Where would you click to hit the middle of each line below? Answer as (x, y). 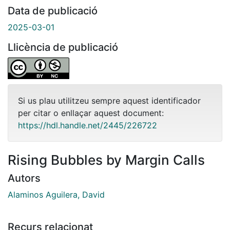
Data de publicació (53, 11)
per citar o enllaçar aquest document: (91, 113)
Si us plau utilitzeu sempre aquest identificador (109, 100)
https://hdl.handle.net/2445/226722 (88, 125)
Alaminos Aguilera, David (56, 194)
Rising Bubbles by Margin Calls (106, 160)
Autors (24, 178)
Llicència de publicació (63, 47)
